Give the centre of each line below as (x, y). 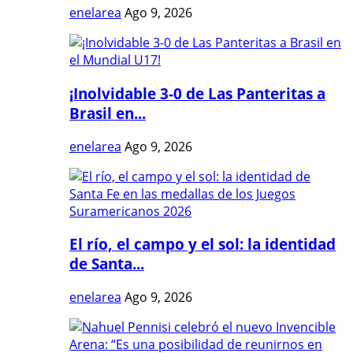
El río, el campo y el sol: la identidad (203, 244)
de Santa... (107, 264)
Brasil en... (108, 113)
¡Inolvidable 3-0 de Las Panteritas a (197, 93)
